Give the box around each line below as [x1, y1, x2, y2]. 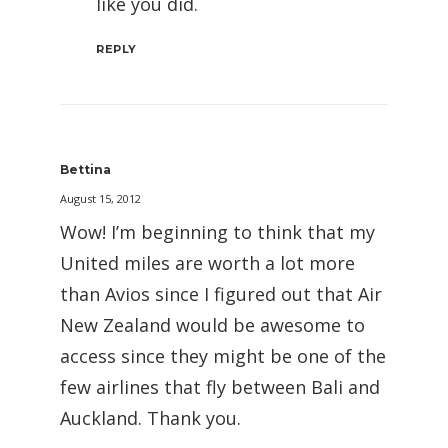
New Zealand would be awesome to [60, 313, 365, 337]
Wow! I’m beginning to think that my [60, 220, 375, 244]
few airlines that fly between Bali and [60, 375, 380, 399]
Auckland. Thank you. [60, 406, 241, 430]
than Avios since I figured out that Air [60, 282, 382, 306]
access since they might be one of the [60, 344, 386, 368]
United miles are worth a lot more [60, 251, 355, 275]
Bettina [60, 162, 111, 177]
